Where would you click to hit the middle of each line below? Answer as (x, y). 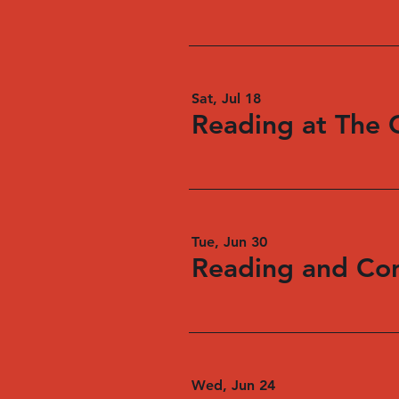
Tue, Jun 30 (229, 242)
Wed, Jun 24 (233, 385)
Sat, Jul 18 (226, 98)
